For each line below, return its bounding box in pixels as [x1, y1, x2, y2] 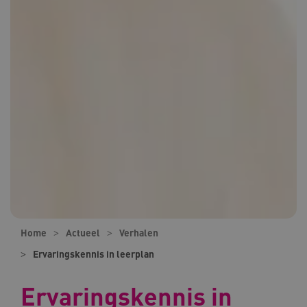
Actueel [66, 226, 100, 239]
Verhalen [119, 226, 158, 239]
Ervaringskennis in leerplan [33, 247, 154, 260]
